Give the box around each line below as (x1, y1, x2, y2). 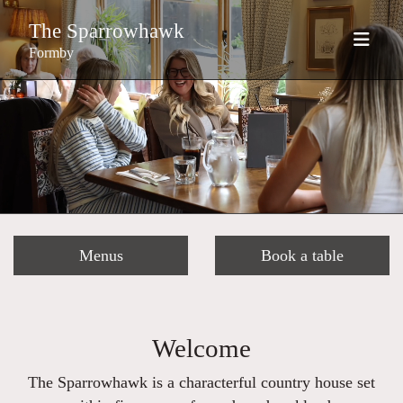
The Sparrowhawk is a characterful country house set (28, 372, 375, 391)
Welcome (152, 333, 251, 363)
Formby (29, 45, 74, 60)
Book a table (261, 246, 344, 264)
